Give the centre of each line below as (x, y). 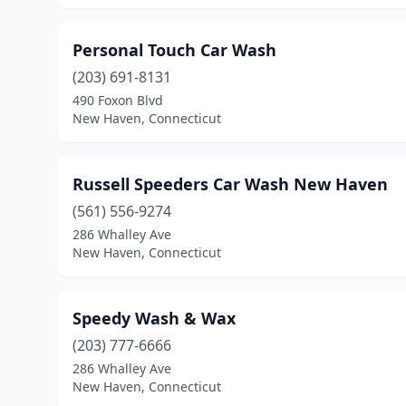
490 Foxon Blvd (118, 100)
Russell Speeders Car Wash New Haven (230, 184)
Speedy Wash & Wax (154, 318)
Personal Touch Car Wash (174, 50)
